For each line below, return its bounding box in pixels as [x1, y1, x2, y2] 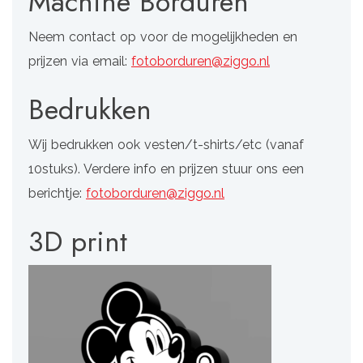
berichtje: [28, 186, 86, 202]
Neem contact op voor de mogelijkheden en [28, 29, 297, 45]
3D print [28, 221, 127, 263]
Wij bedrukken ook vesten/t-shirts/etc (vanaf [28, 137, 304, 153]
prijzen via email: [28, 53, 131, 70]
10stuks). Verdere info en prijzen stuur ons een [28, 161, 304, 177]
